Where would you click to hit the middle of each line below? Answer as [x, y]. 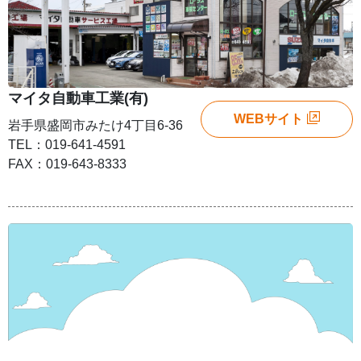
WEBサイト [268, 118]
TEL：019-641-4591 [67, 144]
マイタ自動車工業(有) [78, 98]
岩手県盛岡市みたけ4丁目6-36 [95, 125]
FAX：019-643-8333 [67, 164]
